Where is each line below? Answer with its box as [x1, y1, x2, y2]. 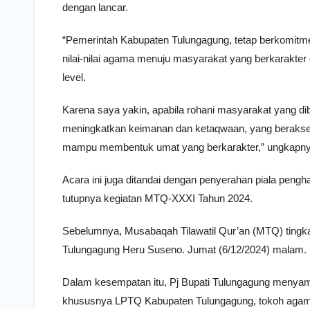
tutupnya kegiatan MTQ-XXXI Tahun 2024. [62, 192, 253, 205]
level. [62, 71, 86, 84]
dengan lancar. [62, 1, 128, 14]
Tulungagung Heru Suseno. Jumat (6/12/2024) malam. [62, 244, 307, 256]
